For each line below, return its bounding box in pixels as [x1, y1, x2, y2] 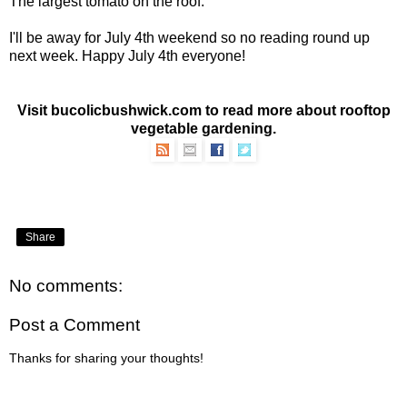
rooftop [339, 102, 391, 118]
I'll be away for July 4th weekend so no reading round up [9, 29, 370, 45]
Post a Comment [9, 315, 140, 335]
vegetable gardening [131, 120, 273, 136]
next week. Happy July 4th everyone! [9, 47, 245, 64]
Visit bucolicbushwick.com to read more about [16, 102, 340, 118]
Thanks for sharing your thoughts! [9, 350, 203, 365]
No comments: [9, 275, 123, 295]
